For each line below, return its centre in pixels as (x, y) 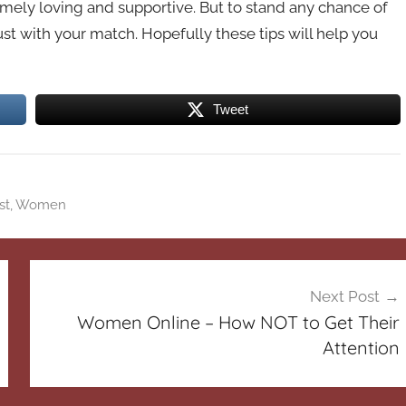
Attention (361, 347)
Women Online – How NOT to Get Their (238, 322)
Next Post (344, 296)
